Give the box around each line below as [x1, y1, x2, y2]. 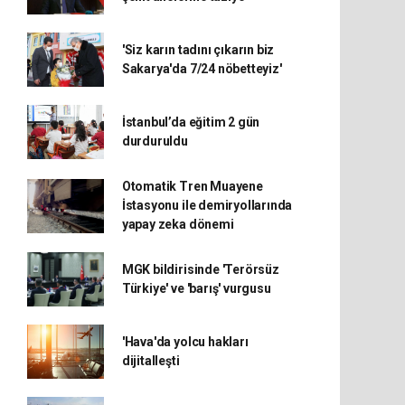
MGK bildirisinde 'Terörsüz [121, 262, 279, 277]
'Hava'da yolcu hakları [121, 334, 249, 349]
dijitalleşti [121, 353, 180, 368]
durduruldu [121, 134, 188, 148]
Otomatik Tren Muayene [121, 179, 263, 193]
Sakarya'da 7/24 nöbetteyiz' [121, 61, 282, 76]
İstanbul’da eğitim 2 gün [121, 115, 260, 129]
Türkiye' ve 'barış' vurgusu [121, 281, 271, 296]
